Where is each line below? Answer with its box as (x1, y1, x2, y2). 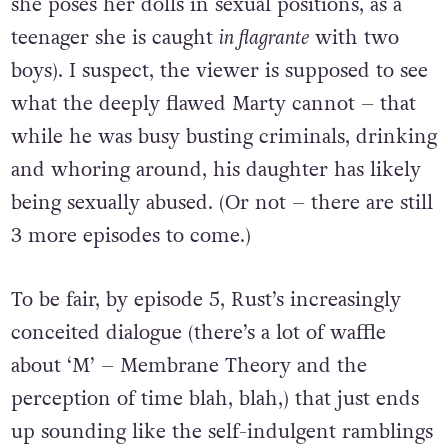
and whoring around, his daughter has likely (10, 156, 421, 185)
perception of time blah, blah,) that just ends (10, 384, 419, 413)
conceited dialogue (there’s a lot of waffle (10, 318, 386, 347)
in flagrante (218, 24, 309, 53)
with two (308, 24, 399, 53)
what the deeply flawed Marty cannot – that (10, 90, 416, 119)
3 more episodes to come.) (10, 222, 251, 251)
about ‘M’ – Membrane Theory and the (10, 351, 367, 380)
